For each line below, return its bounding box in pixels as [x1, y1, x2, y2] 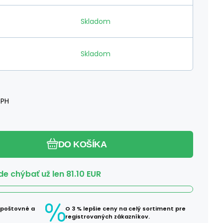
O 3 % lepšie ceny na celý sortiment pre [65, 204, 186, 213]
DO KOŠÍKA [58, 139, 107, 149]
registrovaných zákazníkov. [65, 212, 150, 221]
